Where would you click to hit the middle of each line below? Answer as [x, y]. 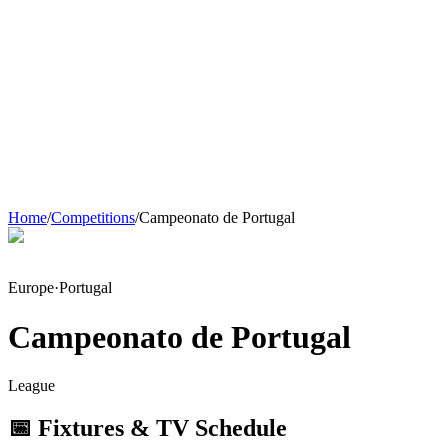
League [31, 386]
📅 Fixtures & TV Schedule [147, 428]
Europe [31, 288]
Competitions [93, 218]
